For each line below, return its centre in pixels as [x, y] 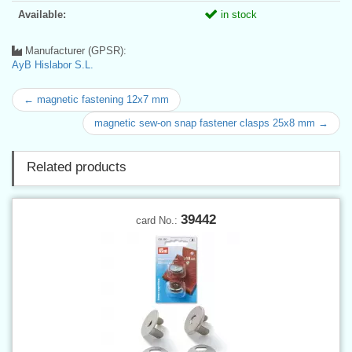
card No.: [158, 220]
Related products [77, 167]
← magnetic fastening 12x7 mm [96, 99]
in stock [237, 14]
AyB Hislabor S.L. [53, 64]
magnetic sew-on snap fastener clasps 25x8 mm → [211, 123]
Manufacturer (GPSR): [74, 50]
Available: [42, 14]
